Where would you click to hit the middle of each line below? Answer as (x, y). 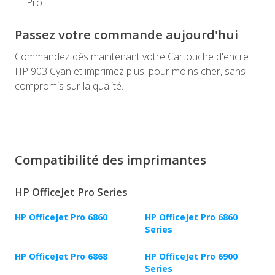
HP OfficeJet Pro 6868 (61, 257)
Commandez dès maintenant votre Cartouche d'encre (132, 57)
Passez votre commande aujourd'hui (126, 35)
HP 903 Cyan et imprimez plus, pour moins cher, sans (130, 72)
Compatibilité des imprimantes (110, 160)
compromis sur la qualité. (69, 86)
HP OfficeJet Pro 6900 (191, 257)
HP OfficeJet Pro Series (71, 192)
